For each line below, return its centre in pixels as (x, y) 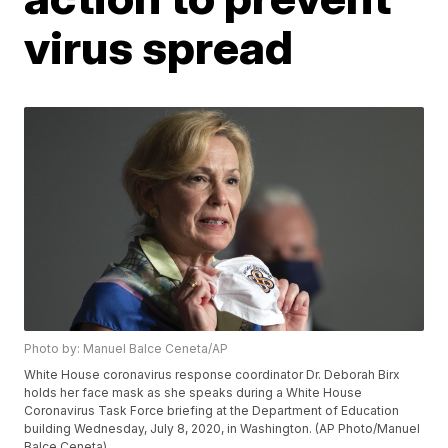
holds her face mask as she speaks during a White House (193, 393)
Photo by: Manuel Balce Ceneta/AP (126, 349)
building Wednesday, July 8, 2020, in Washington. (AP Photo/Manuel (222, 429)
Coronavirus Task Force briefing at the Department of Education (212, 411)
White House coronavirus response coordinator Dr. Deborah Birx (212, 375)
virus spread (159, 47)
